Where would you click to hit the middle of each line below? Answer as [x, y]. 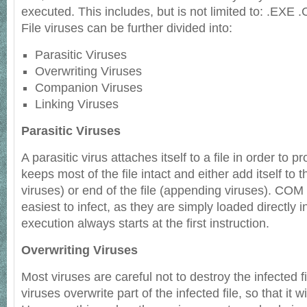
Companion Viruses [89, 88]
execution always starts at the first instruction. [145, 223]
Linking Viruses [77, 104]
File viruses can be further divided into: [127, 28]
